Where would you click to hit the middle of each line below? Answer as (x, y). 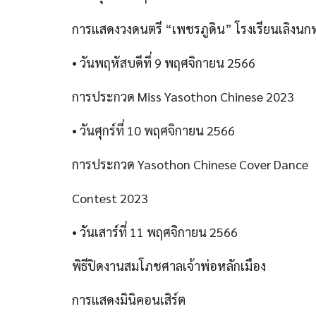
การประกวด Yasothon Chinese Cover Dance (190, 164)
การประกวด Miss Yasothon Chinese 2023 (183, 96)
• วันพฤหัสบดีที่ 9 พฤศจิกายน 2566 (164, 62)
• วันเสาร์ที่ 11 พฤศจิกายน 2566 (155, 232)
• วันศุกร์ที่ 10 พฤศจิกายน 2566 (153, 130)
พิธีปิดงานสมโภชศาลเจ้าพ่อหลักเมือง (169, 266)
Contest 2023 (110, 198)
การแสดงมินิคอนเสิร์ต (129, 299)
